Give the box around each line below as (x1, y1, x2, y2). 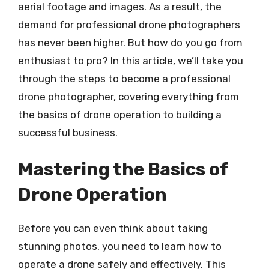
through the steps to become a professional (18, 72, 231, 85)
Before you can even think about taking (18, 222, 208, 234)
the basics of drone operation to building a (18, 108, 222, 121)
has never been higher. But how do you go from (18, 36, 243, 49)
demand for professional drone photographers (18, 18, 240, 31)
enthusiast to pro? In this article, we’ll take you (18, 54, 243, 67)
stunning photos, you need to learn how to (18, 240, 222, 252)
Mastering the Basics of (18, 159, 228, 180)
